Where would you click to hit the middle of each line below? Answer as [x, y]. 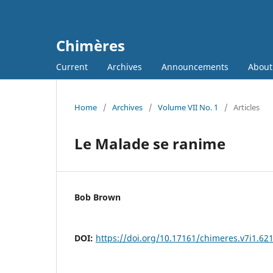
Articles [246, 107]
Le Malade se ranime [150, 143]
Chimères [90, 45]
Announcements [195, 66]
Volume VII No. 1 [188, 107]
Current [72, 66]
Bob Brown [97, 197]
